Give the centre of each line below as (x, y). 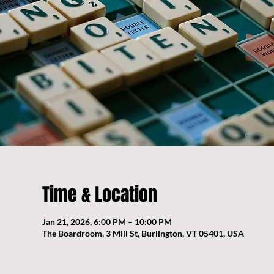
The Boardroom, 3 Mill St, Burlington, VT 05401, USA (143, 234)
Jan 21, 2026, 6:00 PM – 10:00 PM (107, 222)
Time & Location (99, 195)
